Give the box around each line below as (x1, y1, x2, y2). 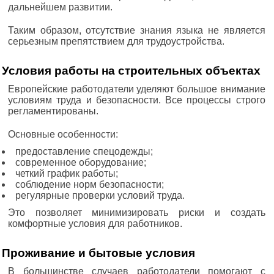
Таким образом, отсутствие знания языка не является (8, 24, 265, 35)
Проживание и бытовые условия (2, 246, 195, 259)
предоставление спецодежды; (15, 146, 153, 157)
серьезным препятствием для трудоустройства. (8, 35, 224, 46)
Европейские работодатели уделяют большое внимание (8, 83, 265, 94)
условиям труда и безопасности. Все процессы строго (8, 94, 265, 105)
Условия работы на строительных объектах (2, 64, 261, 77)
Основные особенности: (8, 128, 118, 139)
